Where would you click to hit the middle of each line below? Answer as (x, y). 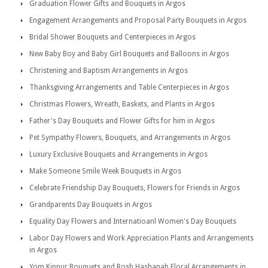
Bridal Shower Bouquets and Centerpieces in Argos (112, 37)
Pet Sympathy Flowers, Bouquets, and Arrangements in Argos (130, 138)
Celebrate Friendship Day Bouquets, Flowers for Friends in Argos (135, 188)
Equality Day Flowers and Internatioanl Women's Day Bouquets (133, 221)
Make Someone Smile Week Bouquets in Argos (105, 171)
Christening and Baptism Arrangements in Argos (109, 71)
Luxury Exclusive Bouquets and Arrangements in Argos (118, 154)
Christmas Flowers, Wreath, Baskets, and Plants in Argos (122, 104)
